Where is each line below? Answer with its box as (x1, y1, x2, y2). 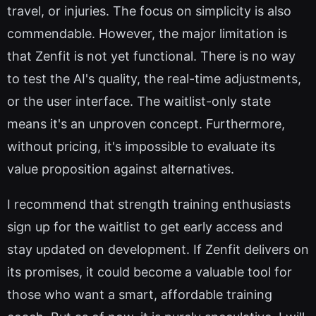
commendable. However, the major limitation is (7, 26, 287, 42)
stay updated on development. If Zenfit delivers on (7, 242, 309, 257)
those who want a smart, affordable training (7, 287, 272, 303)
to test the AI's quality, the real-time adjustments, (7, 71, 301, 87)
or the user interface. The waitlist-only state (7, 94, 271, 109)
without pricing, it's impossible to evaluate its (7, 139, 275, 154)
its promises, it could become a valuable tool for (7, 265, 292, 280)
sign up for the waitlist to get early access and (7, 219, 283, 235)
